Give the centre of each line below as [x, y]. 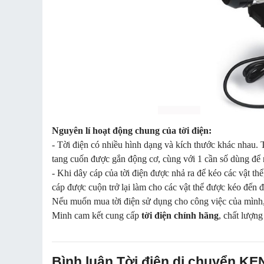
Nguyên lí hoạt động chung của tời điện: [132, 131]
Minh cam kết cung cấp [97, 215]
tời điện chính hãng [180, 215]
